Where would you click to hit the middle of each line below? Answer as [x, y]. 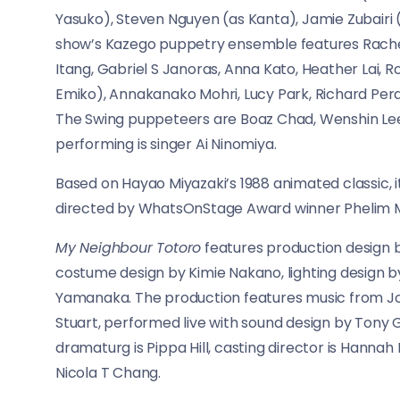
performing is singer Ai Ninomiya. [166, 145]
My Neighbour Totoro [129, 248]
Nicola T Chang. [108, 373]
